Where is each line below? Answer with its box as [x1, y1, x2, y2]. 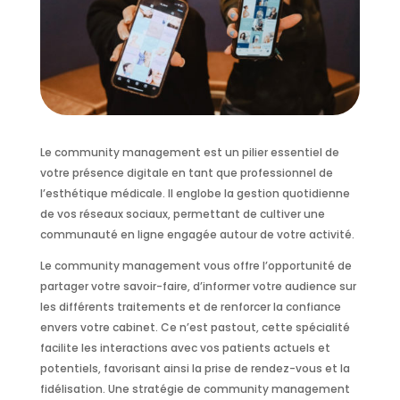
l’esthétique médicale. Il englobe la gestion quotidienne [39, 186, 350, 202]
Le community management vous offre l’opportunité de [39, 258, 352, 274]
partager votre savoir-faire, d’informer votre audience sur [39, 279, 356, 295]
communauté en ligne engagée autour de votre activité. [39, 227, 354, 243]
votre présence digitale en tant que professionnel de [39, 165, 333, 181]
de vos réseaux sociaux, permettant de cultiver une [39, 206, 325, 222]
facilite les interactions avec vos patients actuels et [39, 340, 330, 356]
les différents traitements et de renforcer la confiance [39, 299, 341, 315]
